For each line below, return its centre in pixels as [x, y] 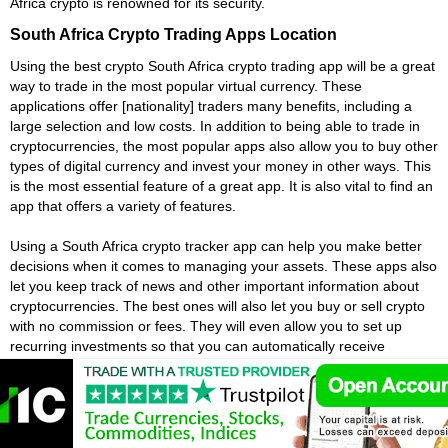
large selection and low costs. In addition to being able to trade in [215, 125]
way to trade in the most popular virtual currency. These [186, 85]
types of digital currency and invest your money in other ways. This [220, 165]
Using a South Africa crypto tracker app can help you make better [216, 245]
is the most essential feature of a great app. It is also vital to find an [221, 185]
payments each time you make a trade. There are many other [205, 365]
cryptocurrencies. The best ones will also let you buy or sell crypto [217, 305]
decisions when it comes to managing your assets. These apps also [223, 265]
